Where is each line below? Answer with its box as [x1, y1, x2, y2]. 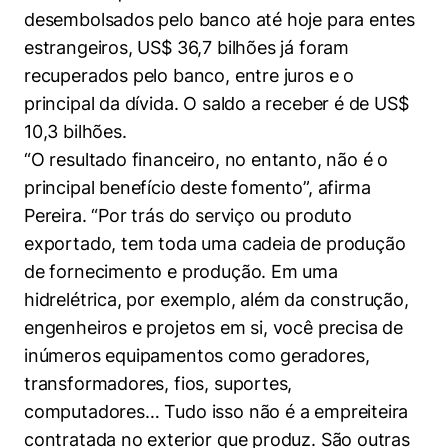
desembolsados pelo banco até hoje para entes [24, 9, 416, 30]
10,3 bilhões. [24, 121, 127, 142]
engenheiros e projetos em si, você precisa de [24, 317, 403, 338]
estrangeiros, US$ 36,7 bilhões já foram [24, 37, 349, 58]
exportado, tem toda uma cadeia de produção [24, 233, 406, 254]
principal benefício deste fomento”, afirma [24, 177, 371, 198]
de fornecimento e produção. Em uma [24, 261, 338, 282]
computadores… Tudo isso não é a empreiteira [24, 401, 409, 422]
